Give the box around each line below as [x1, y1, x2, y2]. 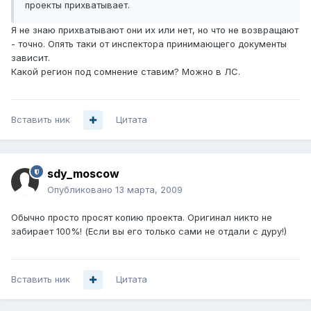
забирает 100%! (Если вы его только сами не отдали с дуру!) [11, 226, 287, 237]
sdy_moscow [47, 167, 119, 181]
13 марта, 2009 [115, 184, 183, 196]
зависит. [11, 52, 50, 64]
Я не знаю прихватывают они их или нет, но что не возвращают [11, 24, 299, 36]
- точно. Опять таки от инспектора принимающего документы [11, 38, 287, 50]
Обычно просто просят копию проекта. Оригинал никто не [11, 212, 272, 224]
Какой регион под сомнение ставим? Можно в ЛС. [11, 66, 240, 78]
